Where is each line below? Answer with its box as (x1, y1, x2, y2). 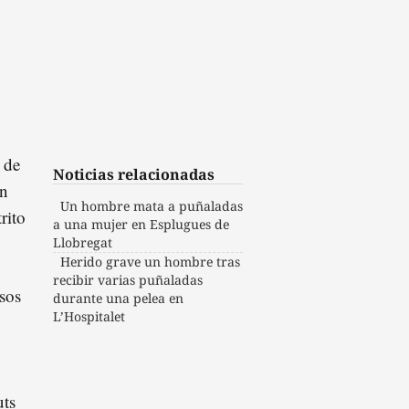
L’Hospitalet (53, 307, 126, 325)
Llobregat (53, 233, 113, 251)
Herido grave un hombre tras (60, 252, 241, 270)
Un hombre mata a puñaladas (60, 196, 244, 215)
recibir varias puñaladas (53, 270, 204, 288)
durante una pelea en (53, 288, 184, 307)
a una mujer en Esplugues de (53, 215, 230, 233)
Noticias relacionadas (53, 163, 215, 184)
